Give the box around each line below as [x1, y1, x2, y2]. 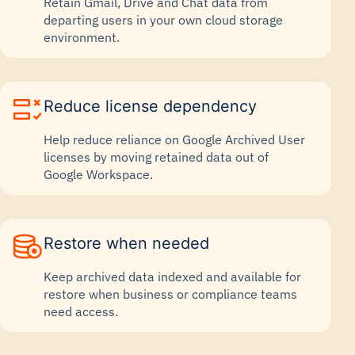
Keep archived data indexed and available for [44, 269, 301, 284]
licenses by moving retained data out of [44, 149, 269, 165]
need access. [44, 303, 118, 319]
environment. [44, 29, 120, 45]
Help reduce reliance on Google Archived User [44, 132, 305, 147]
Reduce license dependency [44, 97, 257, 116]
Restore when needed [44, 234, 209, 253]
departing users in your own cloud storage [44, 12, 283, 28]
